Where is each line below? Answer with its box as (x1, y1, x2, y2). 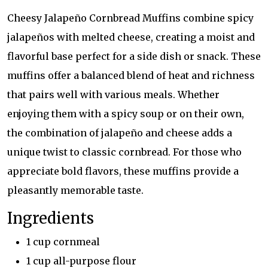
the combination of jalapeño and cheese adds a (7, 127, 232, 139)
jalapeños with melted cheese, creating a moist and (7, 31, 255, 43)
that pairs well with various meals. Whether (7, 89, 220, 100)
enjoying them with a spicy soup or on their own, (7, 108, 244, 120)
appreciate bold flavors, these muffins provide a (7, 165, 239, 177)
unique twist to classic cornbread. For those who (7, 146, 242, 158)
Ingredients (7, 209, 94, 228)
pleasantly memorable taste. (7, 184, 144, 196)
